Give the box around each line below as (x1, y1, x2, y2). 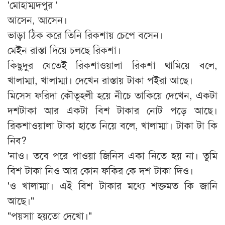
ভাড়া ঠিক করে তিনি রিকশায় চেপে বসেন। (8, 27, 163, 42)
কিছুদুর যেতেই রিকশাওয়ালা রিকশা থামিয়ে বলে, (8, 57, 217, 72)
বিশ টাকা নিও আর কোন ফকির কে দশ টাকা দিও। (8, 163, 193, 178)
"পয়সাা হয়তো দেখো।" (8, 208, 92, 223)
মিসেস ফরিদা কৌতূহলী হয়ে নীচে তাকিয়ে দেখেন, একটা (8, 87, 217, 102)
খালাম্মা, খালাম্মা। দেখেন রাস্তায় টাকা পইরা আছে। (8, 72, 193, 87)
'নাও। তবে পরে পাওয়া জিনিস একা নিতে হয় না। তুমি (8, 148, 217, 163)
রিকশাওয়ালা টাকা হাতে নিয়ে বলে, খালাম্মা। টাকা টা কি (8, 118, 217, 133)
